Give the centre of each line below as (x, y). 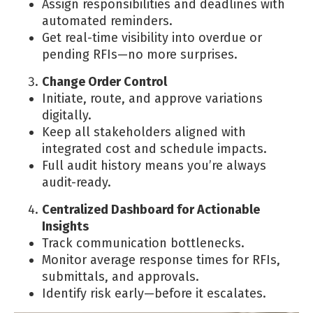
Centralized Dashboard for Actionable (151, 209)
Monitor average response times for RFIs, (161, 260)
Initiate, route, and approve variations (152, 98)
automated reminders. (107, 21)
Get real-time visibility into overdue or (152, 37)
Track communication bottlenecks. (143, 243)
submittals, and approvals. (121, 276)
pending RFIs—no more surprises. (140, 54)
